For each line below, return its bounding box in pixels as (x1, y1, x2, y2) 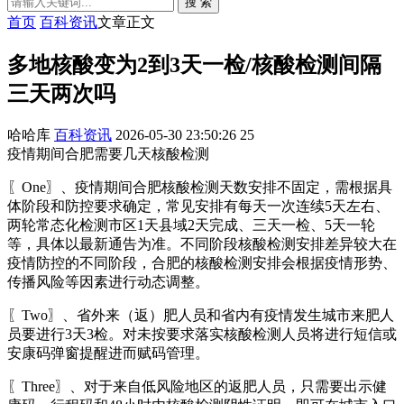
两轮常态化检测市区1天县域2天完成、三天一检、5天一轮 (7, 216, 375, 233)
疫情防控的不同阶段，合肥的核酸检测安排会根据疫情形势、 (7, 254, 397, 271)
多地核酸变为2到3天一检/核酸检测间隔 (7, 52, 381, 77)
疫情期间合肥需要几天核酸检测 (7, 145, 209, 161)
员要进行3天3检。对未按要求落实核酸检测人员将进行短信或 (7, 326, 397, 342)
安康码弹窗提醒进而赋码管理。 (7, 344, 209, 361)
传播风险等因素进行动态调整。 (7, 273, 209, 289)
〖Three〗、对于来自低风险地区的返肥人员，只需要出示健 (7, 378, 387, 394)
